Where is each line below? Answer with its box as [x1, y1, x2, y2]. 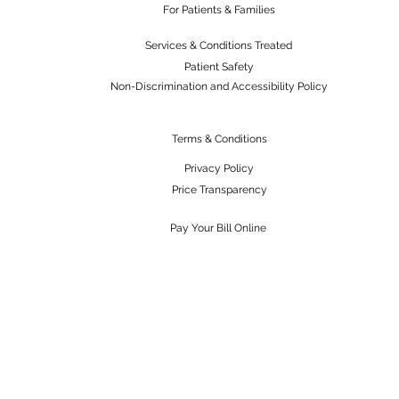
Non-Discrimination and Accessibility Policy [110, 79, 328, 93]
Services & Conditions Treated [145, 38, 292, 52]
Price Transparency [171, 183, 267, 196]
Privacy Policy [184, 161, 254, 175]
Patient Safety [183, 60, 254, 73]
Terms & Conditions [171, 132, 267, 145]
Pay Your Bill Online [170, 221, 266, 234]
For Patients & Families [163, 3, 275, 16]
